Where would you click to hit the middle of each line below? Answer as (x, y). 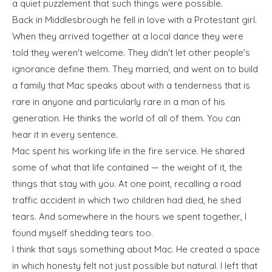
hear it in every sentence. (65, 134)
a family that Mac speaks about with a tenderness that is (131, 85)
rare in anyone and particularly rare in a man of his (119, 102)
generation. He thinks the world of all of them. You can (126, 118)
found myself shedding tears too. (83, 233)
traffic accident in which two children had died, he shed (127, 200)
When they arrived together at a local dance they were (128, 36)
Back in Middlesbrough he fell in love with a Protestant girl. (134, 20)
